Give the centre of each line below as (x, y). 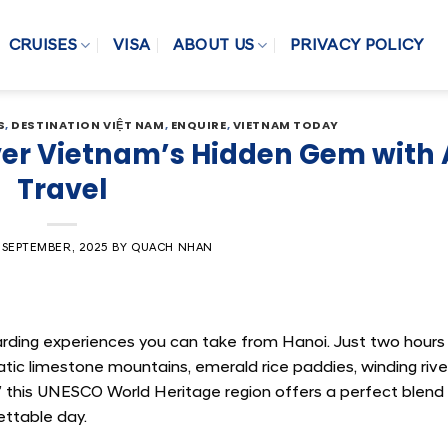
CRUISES (43, 45)
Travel (61, 189)
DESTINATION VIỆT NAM (88, 125)
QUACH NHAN (172, 247)
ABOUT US (213, 45)
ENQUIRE (198, 125)
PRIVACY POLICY (357, 45)
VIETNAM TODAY (286, 125)
